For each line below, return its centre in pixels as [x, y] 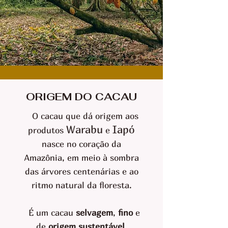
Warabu [84, 129]
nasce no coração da [81, 144]
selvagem [94, 212]
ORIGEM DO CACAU [81, 96]
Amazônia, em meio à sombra [81, 157]
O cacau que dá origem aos [81, 116]
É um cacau [49, 212]
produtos [47, 130]
